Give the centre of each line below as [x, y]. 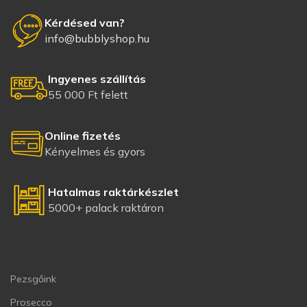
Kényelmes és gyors [95, 151]
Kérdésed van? [85, 22]
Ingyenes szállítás [97, 79]
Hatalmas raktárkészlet [113, 192]
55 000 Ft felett [88, 95]
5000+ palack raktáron [106, 208]
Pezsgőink [33, 279]
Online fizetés [83, 135]
